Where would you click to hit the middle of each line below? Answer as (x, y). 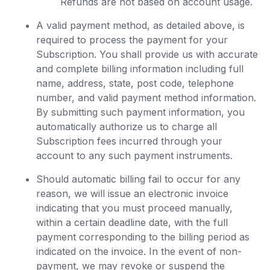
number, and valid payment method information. (146, 98)
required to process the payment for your (132, 40)
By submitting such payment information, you (140, 112)
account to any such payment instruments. (134, 155)
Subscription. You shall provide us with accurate (147, 54)
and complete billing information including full (140, 69)
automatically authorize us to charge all (127, 127)
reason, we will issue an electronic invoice (132, 193)
